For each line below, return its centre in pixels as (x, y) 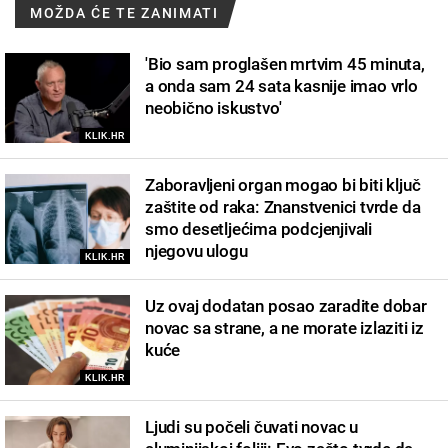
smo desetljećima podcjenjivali (259, 228)
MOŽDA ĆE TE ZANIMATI (124, 12)
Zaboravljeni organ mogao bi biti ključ (283, 184)
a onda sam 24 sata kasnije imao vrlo (281, 85)
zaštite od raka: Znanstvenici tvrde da (283, 206)
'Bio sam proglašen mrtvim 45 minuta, (285, 63)
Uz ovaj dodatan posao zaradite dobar (286, 305)
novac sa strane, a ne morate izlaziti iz (285, 327)
